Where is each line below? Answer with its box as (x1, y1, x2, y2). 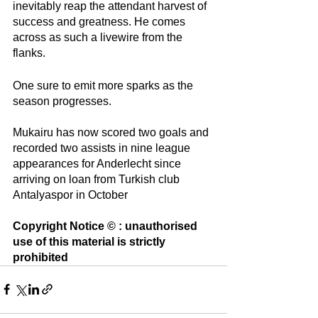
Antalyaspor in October (13, 188, 128, 201)
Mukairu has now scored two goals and (13, 126, 212, 138)
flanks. (13, 46, 48, 59)
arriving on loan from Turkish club (13, 172, 182, 185)
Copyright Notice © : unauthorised (13, 219, 200, 232)
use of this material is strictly (13, 235, 168, 248)
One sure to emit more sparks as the (13, 79, 196, 92)
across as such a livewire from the (13, 31, 185, 43)
